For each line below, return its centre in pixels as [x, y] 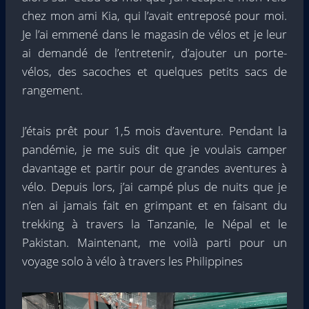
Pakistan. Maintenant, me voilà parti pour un [154, 242]
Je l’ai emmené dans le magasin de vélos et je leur [154, 34]
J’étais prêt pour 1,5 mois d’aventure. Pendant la [154, 131]
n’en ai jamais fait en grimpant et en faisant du [154, 205]
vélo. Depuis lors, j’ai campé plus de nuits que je [154, 187]
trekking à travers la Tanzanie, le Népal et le [154, 224]
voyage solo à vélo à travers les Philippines [132, 261]
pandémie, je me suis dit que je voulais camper [154, 149]
